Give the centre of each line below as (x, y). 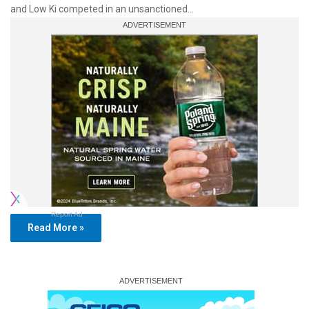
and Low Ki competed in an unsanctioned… (102, 9)
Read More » (56, 228)
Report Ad (67, 215)
